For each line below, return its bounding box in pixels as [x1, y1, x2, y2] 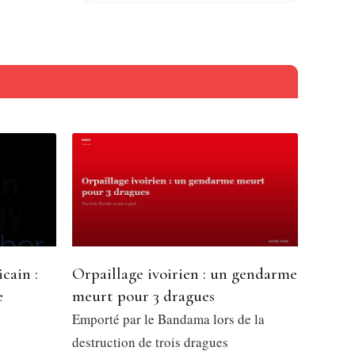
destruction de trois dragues [72, 332, 228, 351]
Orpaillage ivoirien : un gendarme [72, 263, 297, 284]
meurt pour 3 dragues [72, 285, 215, 306]
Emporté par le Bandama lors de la [72, 309, 265, 328]
